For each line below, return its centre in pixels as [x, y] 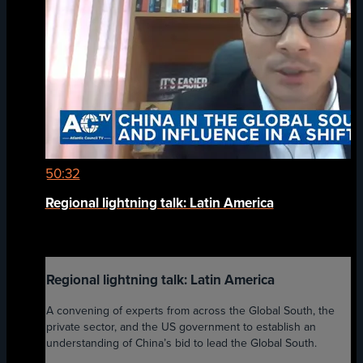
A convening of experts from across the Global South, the [190, 311]
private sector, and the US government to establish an [181, 327]
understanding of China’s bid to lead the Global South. [181, 344]
